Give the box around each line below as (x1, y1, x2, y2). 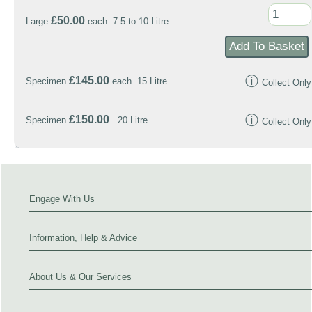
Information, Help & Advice (29, 233, 137, 244)
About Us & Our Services (29, 272, 132, 283)
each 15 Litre (109, 76, 167, 87)
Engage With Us (29, 194, 95, 205)
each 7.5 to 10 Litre (85, 16, 169, 27)
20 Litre (109, 115, 148, 126)
